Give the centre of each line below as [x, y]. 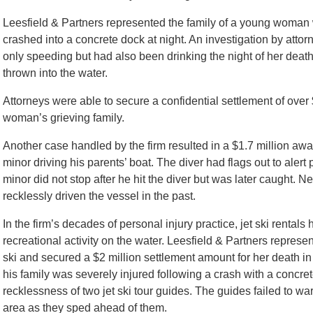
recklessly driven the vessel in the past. [101, 196]
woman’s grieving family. [65, 118]
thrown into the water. [57, 73]
